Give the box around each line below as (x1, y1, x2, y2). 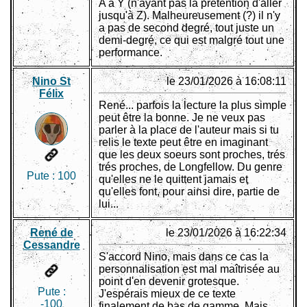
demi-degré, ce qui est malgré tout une (99, 34, 284, 47)
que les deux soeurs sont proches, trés (99, 149, 285, 161)
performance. (99, 47, 162, 59)
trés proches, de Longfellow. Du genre (99, 161, 282, 173)
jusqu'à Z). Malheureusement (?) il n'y (99, 10, 280, 22)
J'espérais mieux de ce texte (99, 288, 236, 300)
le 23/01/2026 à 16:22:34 (166, 227, 286, 239)
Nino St (32, 75, 71, 88)
